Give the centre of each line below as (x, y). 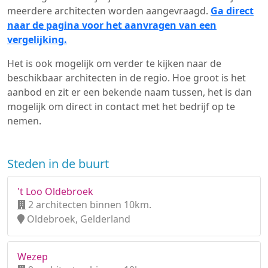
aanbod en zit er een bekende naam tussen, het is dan (130, 92)
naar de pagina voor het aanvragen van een (112, 25)
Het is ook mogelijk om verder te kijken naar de (114, 63)
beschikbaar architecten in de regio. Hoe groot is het (127, 78)
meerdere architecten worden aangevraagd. (109, 11)
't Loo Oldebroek (55, 191)
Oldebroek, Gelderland (77, 219)
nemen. (24, 121)
